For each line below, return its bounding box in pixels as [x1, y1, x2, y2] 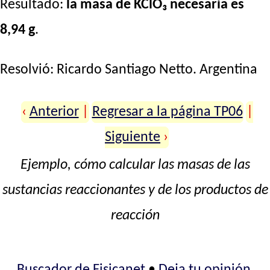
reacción [110, 208, 160, 223]
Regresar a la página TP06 [92, 104, 243, 119]
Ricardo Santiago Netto [57, 62, 193, 77]
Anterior [29, 104, 79, 119]
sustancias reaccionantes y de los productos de [2, 183, 268, 198]
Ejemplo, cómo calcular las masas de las [20, 157, 250, 172]
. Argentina [193, 62, 257, 77]
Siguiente [105, 130, 161, 145]
